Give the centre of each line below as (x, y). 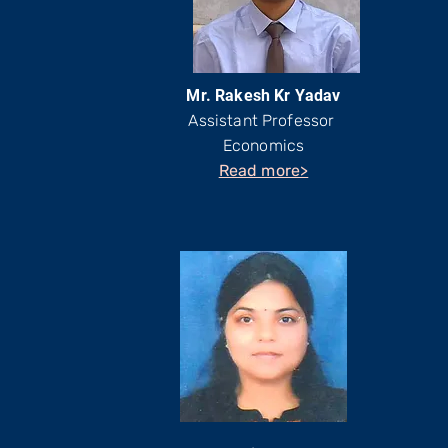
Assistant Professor (263, 120)
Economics (263, 145)
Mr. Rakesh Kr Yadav (263, 95)
